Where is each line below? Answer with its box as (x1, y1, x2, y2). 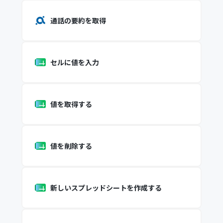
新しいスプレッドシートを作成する (50, 183, 162, 193)
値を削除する (50, 141, 92, 151)
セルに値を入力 (50, 57, 99, 67)
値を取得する (50, 99, 92, 109)
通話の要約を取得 (50, 15, 106, 25)
